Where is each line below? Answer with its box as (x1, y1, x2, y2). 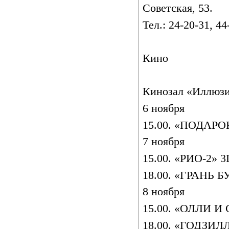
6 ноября (143, 102, 185, 115)
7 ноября (143, 135, 185, 148)
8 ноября (143, 186, 185, 198)
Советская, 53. (143, 2, 213, 15)
